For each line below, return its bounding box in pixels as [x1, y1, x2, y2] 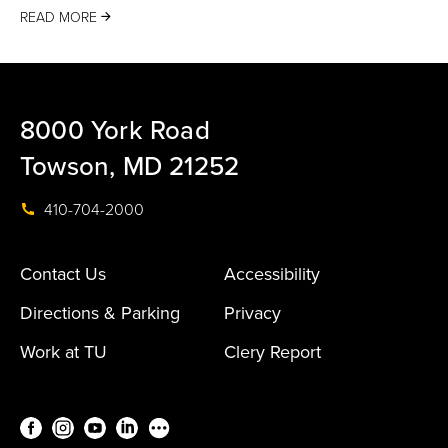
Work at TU [20, 341, 107, 363]
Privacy [224, 302, 281, 324]
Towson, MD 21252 [20, 151, 240, 182]
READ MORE [20, 9, 97, 26]
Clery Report [224, 341, 321, 363]
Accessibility [224, 263, 320, 285]
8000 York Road [20, 115, 210, 146]
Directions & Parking [20, 302, 180, 324]
